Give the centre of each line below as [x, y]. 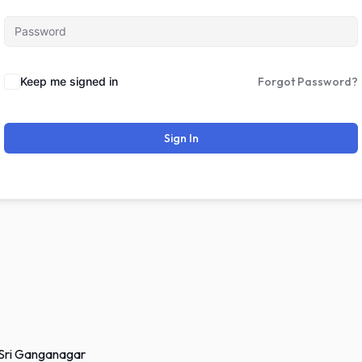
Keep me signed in [69, 81]
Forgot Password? [308, 81]
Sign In [181, 138]
